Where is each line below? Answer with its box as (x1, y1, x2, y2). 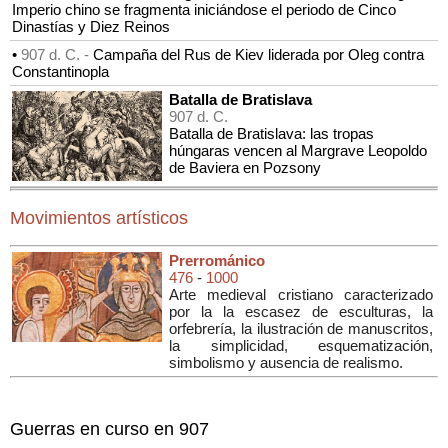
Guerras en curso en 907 (10, 418, 209, 439)
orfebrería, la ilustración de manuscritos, (169, 319, 433, 337)
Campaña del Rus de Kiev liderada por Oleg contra (93, 45, 424, 63)
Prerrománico (169, 251, 265, 269)
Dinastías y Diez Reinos (12, 17, 170, 35)
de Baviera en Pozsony (169, 158, 321, 176)
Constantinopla (12, 62, 109, 80)
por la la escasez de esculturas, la (169, 302, 433, 320)
